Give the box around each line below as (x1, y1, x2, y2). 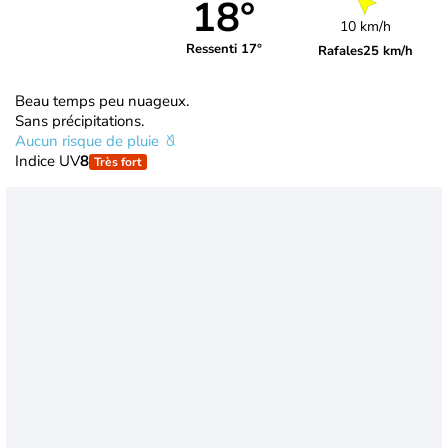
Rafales (318, 41, 364, 60)
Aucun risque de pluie (15, 130, 163, 151)
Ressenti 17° (185, 40, 262, 59)
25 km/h (363, 41, 414, 60)
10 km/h (340, 16, 392, 36)
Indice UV (15, 150, 80, 171)
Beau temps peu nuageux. (15, 90, 189, 111)
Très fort (94, 153, 142, 170)
